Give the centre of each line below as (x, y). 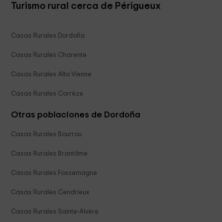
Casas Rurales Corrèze (47, 94)
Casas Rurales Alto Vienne (52, 75)
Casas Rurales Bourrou (47, 135)
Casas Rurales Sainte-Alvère (55, 212)
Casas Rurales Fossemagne (54, 173)
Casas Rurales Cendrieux (50, 193)
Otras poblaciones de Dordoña (76, 115)
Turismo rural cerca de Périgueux (86, 6)
